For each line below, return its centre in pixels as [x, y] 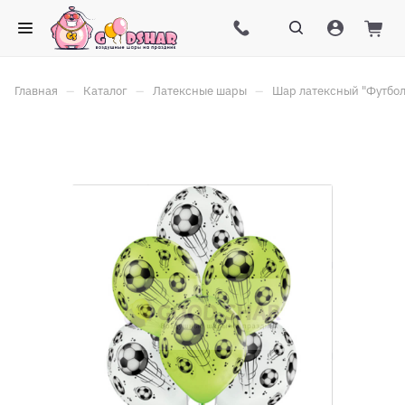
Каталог [105, 91]
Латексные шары [200, 91]
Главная [36, 91]
